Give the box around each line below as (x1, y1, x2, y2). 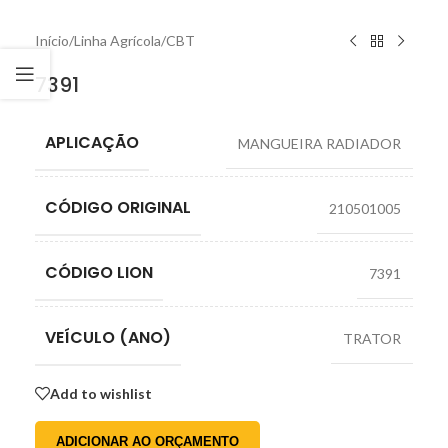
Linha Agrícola (74, 32, 161, 50)
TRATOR (343, 330, 401, 348)
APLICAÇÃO (45, 131, 139, 155)
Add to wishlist (50, 384, 152, 402)
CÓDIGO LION (45, 261, 153, 285)
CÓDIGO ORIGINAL (45, 196, 191, 220)
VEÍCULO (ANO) (45, 326, 171, 350)
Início (35, 32, 69, 50)
